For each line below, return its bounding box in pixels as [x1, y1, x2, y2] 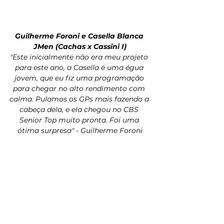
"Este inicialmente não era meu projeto [10, 52, 150, 61]
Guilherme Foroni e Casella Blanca [14, 31, 145, 40]
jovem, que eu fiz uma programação [14, 73, 146, 82]
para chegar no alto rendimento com [13, 83, 147, 93]
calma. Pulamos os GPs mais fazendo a [9, 94, 151, 103]
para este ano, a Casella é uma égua [14, 62, 145, 72]
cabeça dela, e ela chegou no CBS [19, 104, 140, 114]
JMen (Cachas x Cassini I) [33, 41, 126, 51]
